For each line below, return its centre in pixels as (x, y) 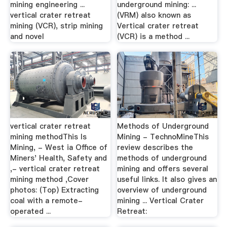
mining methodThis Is (48, 137)
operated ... (30, 211)
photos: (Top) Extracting (54, 190)
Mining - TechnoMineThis (163, 137)
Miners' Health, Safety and (58, 158)
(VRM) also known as (154, 15)
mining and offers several (163, 169)
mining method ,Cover (49, 179)
